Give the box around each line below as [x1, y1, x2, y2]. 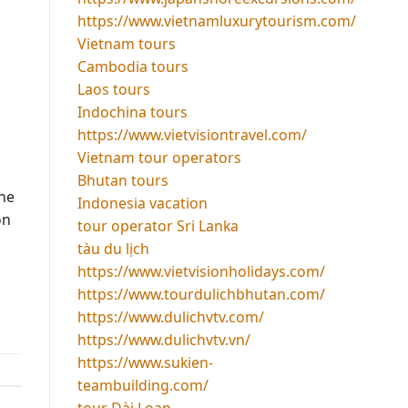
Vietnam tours [76, 33, 176, 54]
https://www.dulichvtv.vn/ [76, 329, 250, 350]
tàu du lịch [76, 238, 149, 259]
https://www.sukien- [76, 352, 213, 372]
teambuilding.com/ [76, 374, 209, 395]
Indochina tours [76, 101, 188, 122]
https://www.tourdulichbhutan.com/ [76, 283, 325, 304]
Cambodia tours [76, 56, 189, 76]
